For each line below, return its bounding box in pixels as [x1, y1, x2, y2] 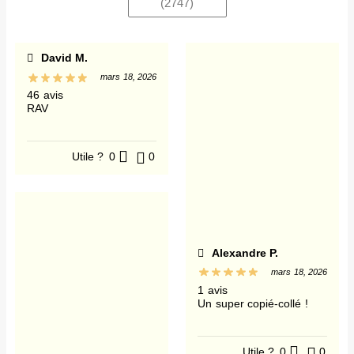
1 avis [198, 283, 228, 296]
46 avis [27, 88, 63, 102]
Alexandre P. [208, 246, 278, 259]
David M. [37, 51, 88, 65]
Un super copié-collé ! [198, 296, 308, 310]
